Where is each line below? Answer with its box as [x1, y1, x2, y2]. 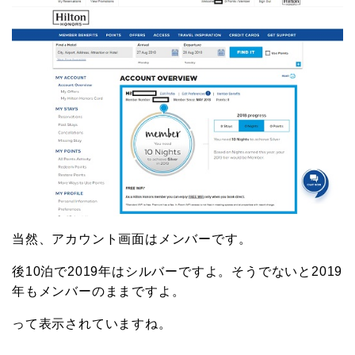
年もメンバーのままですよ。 [12, 284, 185, 298]
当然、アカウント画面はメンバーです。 [12, 232, 252, 246]
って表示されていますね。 [12, 317, 172, 330]
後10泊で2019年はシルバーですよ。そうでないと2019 [12, 265, 343, 278]
